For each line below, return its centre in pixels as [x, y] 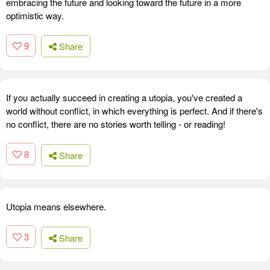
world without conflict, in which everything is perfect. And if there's [134, 111]
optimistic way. [35, 15]
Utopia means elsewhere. [56, 206]
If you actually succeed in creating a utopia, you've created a [124, 98]
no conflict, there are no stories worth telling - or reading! [116, 124]
